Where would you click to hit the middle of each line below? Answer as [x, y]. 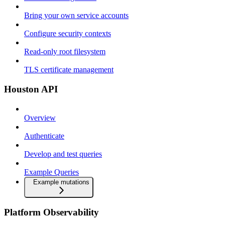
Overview [40, 118]
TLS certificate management [69, 70]
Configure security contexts [68, 34]
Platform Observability [51, 212]
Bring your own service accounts [76, 16]
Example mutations [61, 182]
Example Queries [51, 172]
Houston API [31, 89]
